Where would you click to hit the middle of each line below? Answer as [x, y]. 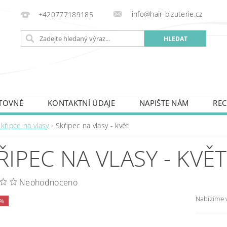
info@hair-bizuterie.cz [166, 14]
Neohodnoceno [48, 182]
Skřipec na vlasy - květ [92, 125]
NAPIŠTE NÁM [164, 103]
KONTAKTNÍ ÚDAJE [81, 103]
